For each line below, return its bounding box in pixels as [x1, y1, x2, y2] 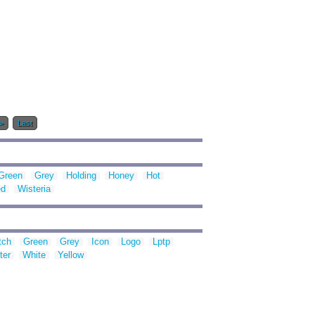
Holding [66, 170, 96, 181]
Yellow [58, 250, 84, 261]
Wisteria [18, 184, 51, 195]
